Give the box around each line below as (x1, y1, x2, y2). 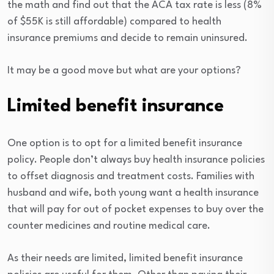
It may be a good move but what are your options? (7, 65, 241, 76)
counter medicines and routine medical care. (7, 221, 210, 231)
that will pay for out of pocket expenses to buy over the (7, 204, 264, 215)
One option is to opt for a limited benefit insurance (7, 138, 242, 149)
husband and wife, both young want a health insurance (7, 188, 259, 198)
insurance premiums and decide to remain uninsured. (7, 33, 248, 43)
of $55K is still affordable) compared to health (7, 17, 221, 27)
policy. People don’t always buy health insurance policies (7, 155, 265, 165)
